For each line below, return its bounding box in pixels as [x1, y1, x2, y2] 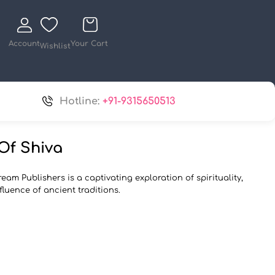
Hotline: [60, 96, 103, 107]
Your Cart [71, 39, 108, 48]
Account [9, 39, 40, 48]
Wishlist [40, 42, 71, 50]
